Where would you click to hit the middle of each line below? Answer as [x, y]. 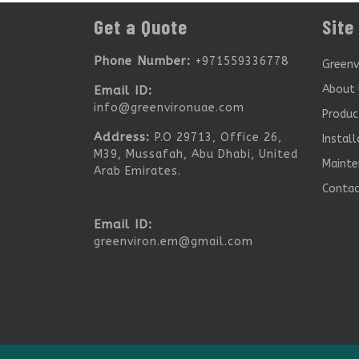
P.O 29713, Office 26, [218, 137]
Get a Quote [141, 26]
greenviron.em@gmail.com [173, 241]
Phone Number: [145, 61]
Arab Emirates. [137, 171]
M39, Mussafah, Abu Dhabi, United [196, 154]
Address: [124, 137]
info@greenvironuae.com [169, 107]
